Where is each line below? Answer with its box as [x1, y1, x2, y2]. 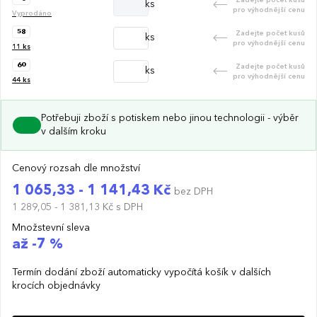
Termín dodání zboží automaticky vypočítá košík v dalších [12, 267, 271, 277]
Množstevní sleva [12, 222, 90, 233]
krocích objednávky [12, 280, 100, 291]
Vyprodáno [12, 9, 52, 17]
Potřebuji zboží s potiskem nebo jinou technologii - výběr [41, 113, 299, 123]
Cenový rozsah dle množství [12, 163, 140, 173]
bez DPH [174, 186, 213, 197]
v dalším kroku [41, 126, 106, 137]
